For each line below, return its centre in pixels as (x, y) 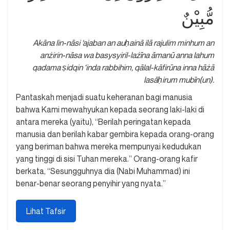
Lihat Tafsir (46, 211)
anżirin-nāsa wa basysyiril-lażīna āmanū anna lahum (127, 55)
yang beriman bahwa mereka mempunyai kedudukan (109, 147)
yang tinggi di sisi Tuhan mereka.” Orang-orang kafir (107, 159)
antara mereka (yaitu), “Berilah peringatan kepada (103, 122)
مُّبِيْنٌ (198, 18)
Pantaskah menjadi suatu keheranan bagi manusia (104, 97)
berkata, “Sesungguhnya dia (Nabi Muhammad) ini (103, 171)
